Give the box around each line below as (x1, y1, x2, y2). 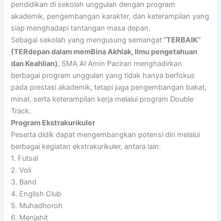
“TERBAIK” (162, 35, 201, 44)
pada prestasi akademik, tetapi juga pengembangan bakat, (11, 82, 207, 92)
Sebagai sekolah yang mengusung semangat (11, 35, 162, 44)
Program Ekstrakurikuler (11, 118, 96, 127)
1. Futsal (11, 153, 38, 163)
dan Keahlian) (11, 59, 58, 68)
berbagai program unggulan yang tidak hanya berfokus (11, 71, 195, 80)
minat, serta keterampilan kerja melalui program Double (11, 94, 194, 104)
